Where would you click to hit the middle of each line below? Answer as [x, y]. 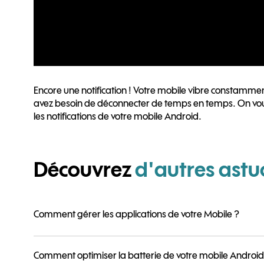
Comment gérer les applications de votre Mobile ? [136, 214]
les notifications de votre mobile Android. [118, 116]
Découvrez [82, 169]
